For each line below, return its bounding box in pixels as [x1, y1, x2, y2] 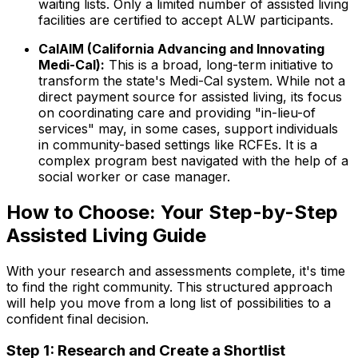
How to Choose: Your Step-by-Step [6, 200, 338, 224]
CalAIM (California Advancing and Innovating [38, 40, 324, 57]
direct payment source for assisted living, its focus [38, 88, 342, 105]
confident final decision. [6, 310, 149, 327]
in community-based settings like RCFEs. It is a [38, 136, 317, 153]
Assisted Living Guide [6, 223, 206, 247]
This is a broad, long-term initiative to [105, 56, 333, 73]
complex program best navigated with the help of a [38, 152, 348, 169]
